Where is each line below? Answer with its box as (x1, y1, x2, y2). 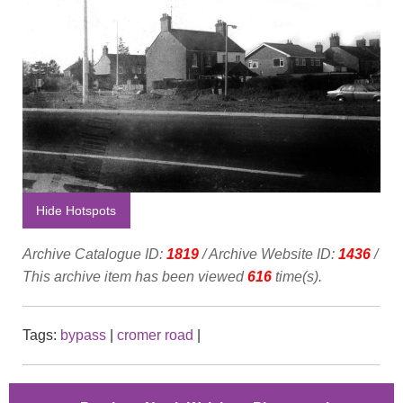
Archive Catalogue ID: (22, 246, 166, 263)
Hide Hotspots (36, 203, 117, 219)
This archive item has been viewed (22, 269, 247, 285)
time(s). (272, 269, 322, 285)
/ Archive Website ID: (199, 246, 338, 263)
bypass (60, 327, 106, 344)
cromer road (117, 327, 193, 344)
